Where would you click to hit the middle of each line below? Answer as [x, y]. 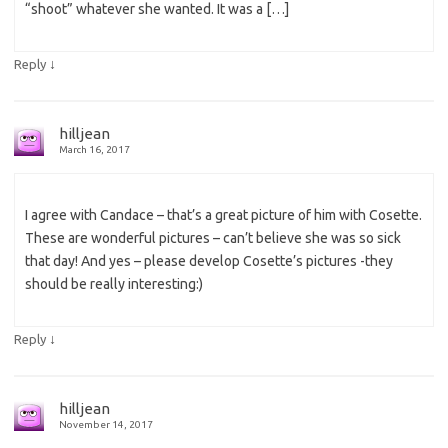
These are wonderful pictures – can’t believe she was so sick [213, 237]
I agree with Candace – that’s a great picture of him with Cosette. [223, 214]
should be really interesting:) [114, 283]
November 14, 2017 [106, 424]
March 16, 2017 [94, 149]
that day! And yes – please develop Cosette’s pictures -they [209, 260]
